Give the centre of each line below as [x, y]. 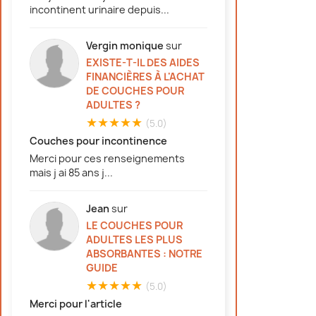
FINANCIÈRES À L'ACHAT [145, 76]
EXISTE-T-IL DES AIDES [143, 62]
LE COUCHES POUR [134, 225]
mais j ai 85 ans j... [71, 172]
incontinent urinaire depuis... [99, 9]
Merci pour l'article [76, 303]
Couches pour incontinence [98, 140]
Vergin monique [125, 45]
